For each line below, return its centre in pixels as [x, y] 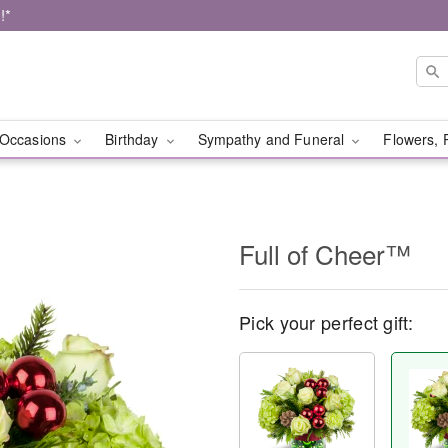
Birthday [134, 139]
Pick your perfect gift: [326, 322]
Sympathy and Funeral [273, 139]
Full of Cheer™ [325, 253]
